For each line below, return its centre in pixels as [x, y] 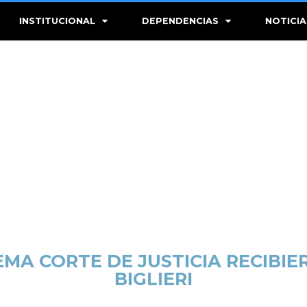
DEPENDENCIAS [181, 21]
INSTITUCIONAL [58, 21]
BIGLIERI [153, 278]
